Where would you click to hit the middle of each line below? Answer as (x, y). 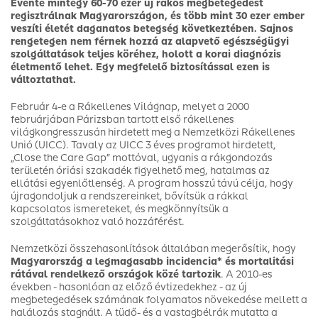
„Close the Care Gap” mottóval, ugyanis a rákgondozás (142, 158)
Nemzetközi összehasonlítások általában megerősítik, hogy (153, 249)
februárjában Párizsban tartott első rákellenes (122, 120)
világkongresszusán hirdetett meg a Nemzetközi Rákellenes (153, 132)
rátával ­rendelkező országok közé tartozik (116, 274)
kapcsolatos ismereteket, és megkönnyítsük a (120, 209)
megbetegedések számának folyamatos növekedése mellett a (159, 300)
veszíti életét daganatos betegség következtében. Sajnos (152, 29)
